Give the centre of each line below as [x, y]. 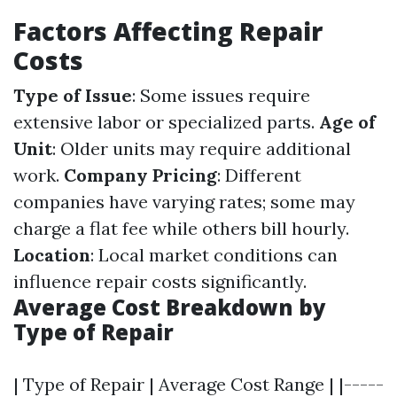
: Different [259, 175]
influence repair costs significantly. [160, 282]
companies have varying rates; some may [184, 202]
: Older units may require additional [202, 149]
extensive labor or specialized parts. [166, 122]
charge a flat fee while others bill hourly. [181, 229]
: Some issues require [221, 96]
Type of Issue [73, 96]
